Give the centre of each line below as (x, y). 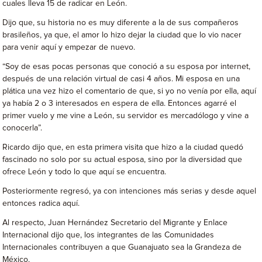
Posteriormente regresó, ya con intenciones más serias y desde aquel (130, 191)
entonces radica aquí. (41, 203)
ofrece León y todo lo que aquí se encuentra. (85, 172)
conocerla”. (23, 128)
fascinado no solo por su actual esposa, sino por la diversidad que (123, 159)
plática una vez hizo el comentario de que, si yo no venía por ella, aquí (130, 91)
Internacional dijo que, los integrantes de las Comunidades (108, 235)
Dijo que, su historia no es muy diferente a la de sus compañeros (121, 23)
